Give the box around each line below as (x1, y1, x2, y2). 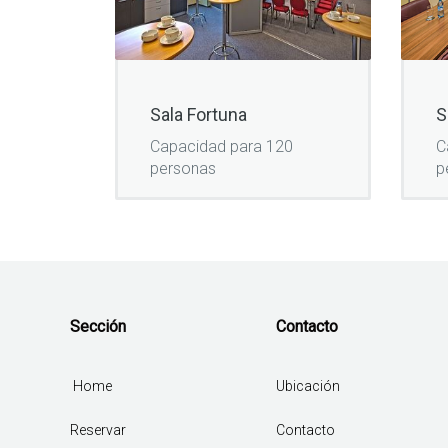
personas (150, 159, 216, 179)
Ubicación (275, 378, 340, 395)
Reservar (70, 422, 126, 439)
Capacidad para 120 (150, 137, 293, 157)
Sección (70, 317, 126, 337)
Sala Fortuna (150, 103, 247, 125)
